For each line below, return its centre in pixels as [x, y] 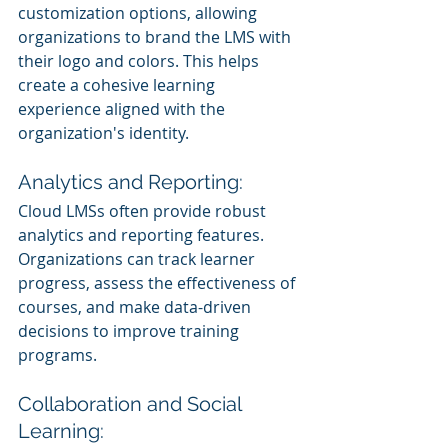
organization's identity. [103, 132]
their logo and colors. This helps [140, 60]
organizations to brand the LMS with [156, 36]
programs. [57, 354]
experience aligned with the [123, 108]
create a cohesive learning [118, 84]
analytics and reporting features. [143, 234]
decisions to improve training [130, 330]
